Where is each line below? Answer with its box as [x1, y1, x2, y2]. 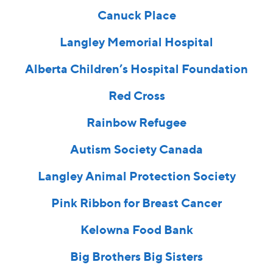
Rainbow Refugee [87, 115, 186, 130]
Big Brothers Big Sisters [70, 249, 203, 264]
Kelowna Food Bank [80, 222, 193, 238]
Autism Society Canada [70, 141, 203, 157]
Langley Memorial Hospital [60, 34, 213, 50]
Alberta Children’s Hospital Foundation [25, 61, 248, 77]
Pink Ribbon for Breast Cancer [51, 195, 222, 211]
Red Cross [108, 88, 165, 104]
